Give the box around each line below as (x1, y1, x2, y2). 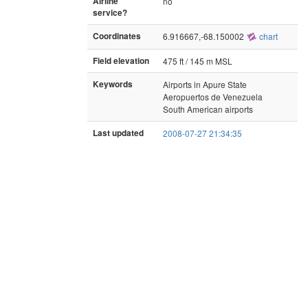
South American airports (163, 102, 253, 115)
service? (93, 6, 127, 19)
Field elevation (93, 54, 149, 67)
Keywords (93, 78, 133, 90)
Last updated (93, 126, 144, 139)
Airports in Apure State (163, 78, 247, 90)
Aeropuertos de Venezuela (163, 90, 263, 102)
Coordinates (93, 30, 141, 42)
